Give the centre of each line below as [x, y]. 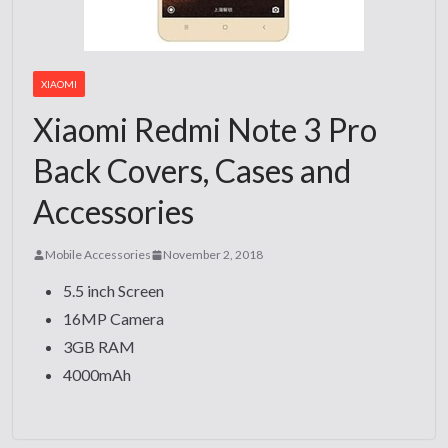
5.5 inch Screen [114, 290]
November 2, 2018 [213, 254]
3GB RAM [99, 346]
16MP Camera [114, 318]
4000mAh [97, 374]
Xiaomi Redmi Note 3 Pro [205, 129]
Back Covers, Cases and [192, 170]
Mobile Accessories [98, 254]
